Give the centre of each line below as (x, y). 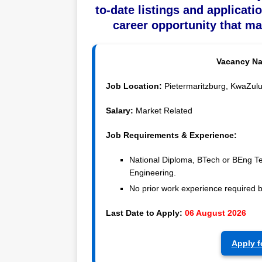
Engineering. (153, 173)
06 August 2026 (216, 213)
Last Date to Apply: (144, 213)
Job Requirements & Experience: (171, 135)
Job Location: (134, 86)
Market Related (164, 111)
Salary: (121, 111)
